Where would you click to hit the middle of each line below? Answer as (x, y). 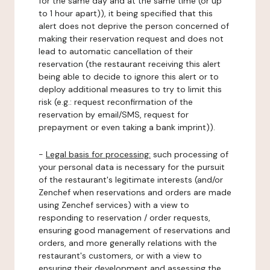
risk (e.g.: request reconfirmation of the (116, 102)
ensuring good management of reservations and (134, 230)
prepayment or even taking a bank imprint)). (127, 127)
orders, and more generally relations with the (128, 243)
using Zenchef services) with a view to (114, 205)
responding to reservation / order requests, (124, 218)
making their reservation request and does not (131, 39)
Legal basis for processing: (98, 154)
